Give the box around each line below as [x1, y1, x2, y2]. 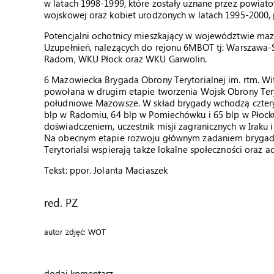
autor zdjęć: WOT [44, 226, 106, 237]
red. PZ [44, 194, 78, 210]
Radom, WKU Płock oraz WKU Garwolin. [44, 53, 207, 65]
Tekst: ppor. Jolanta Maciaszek [44, 164, 168, 176]
